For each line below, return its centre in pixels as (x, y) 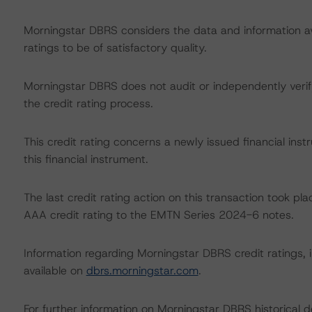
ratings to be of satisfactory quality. (115, 48)
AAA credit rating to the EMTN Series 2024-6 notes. (158, 215)
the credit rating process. (88, 103)
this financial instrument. (86, 159)
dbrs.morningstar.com (142, 271)
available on (55, 271)
